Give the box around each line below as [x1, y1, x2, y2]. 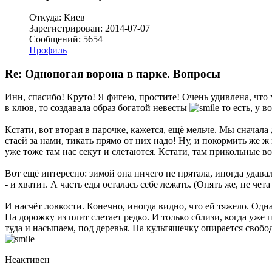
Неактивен [5, 254, 50, 265]
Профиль [29, 44, 67, 55]
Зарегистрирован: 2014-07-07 [29, 22, 150, 33]
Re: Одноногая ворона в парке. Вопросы [5, 67, 220, 80]
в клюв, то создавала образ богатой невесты [5, 103, 189, 114]
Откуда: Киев [29, 12, 85, 22]
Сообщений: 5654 [29, 33, 103, 44]
